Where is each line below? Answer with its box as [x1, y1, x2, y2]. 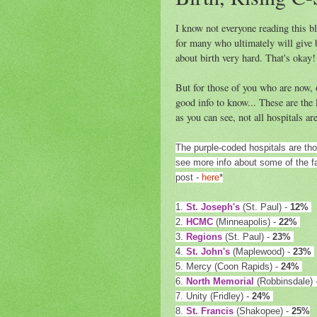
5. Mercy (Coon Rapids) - [175, 260, 281, 272]
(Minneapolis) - [213, 216, 279, 227]
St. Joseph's [186, 201, 240, 212]
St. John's [186, 246, 230, 257]
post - [175, 171, 202, 183]
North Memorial [186, 275, 254, 287]
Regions [186, 231, 222, 242]
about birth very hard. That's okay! [175, 50, 316, 64]
